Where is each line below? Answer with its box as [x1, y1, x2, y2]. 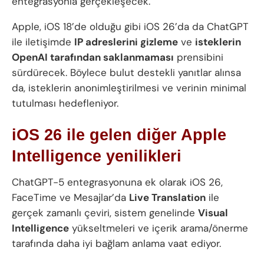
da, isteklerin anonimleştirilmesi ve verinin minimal [12, 81, 246, 95]
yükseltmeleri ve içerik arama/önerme [69, 222, 248, 235]
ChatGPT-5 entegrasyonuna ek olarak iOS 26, [12, 176, 223, 189]
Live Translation [129, 191, 206, 204]
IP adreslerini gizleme [74, 35, 178, 49]
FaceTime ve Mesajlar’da [12, 191, 129, 204]
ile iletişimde [12, 35, 74, 49]
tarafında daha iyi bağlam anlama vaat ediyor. [12, 237, 221, 250]
